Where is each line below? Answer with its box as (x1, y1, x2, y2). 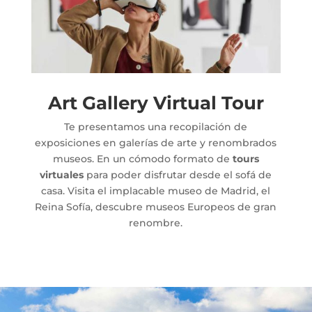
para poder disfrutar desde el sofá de (84, 169, 272, 182)
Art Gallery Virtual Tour (47, 92, 264, 115)
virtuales (40, 169, 84, 182)
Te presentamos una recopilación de (64, 120, 248, 134)
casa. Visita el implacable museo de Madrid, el (41, 185, 271, 198)
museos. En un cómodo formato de (52, 153, 233, 166)
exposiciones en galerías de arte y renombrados (35, 136, 277, 150)
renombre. (129, 217, 183, 230)
